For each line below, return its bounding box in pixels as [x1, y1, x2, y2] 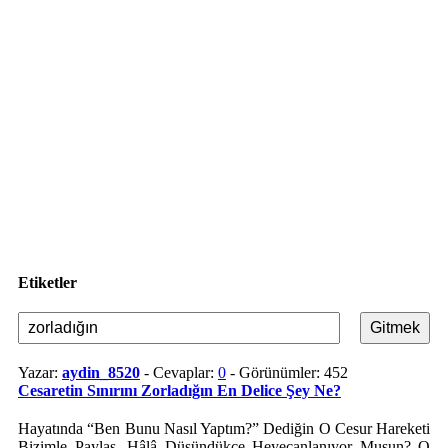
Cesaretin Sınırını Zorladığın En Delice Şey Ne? [18, 382, 341, 399]
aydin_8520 [62, 364, 140, 381]
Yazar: [18, 364, 62, 381]
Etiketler [18, 274, 77, 291]
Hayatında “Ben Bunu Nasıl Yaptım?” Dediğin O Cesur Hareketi [18, 420, 430, 437]
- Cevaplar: [140, 364, 218, 381]
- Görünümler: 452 [226, 364, 348, 381]
